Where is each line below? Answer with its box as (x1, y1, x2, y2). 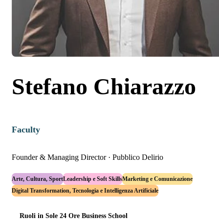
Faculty (12, 125, 40, 135)
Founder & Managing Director (12, 153, 106, 162)
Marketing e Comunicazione (122, 175, 193, 183)
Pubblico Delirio (112, 153, 163, 162)
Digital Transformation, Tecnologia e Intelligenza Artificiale (12, 187, 158, 195)
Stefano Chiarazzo (12, 73, 196, 100)
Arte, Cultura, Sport (12, 175, 63, 183)
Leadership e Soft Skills (63, 175, 122, 183)
